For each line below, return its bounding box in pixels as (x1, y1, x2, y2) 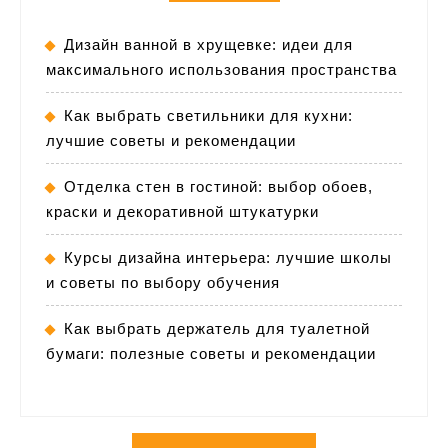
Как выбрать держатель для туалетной (64, 319, 370, 337)
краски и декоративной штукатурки (46, 202, 319, 220)
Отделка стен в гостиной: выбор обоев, (64, 177, 373, 195)
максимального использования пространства (46, 60, 397, 78)
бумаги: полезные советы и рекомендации (46, 344, 376, 362)
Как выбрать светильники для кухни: (64, 106, 353, 124)
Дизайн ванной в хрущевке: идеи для (64, 35, 353, 53)
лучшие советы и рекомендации (46, 131, 296, 149)
